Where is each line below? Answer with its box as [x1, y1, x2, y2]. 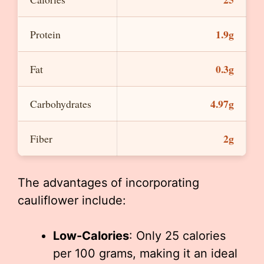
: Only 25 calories [129, 229, 226, 243]
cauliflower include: [18, 193, 126, 208]
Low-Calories [53, 229, 129, 243]
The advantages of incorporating [18, 176, 199, 190]
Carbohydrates [30, 97, 91, 111]
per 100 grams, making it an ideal [53, 246, 237, 261]
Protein [30, 27, 61, 42]
